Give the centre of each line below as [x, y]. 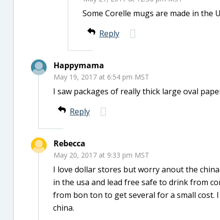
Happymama [79, 65]
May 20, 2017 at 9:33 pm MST [101, 155]
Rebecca [69, 143]
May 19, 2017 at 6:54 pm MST [101, 77]
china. [64, 208]
